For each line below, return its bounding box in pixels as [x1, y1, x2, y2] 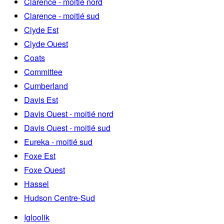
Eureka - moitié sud [24, 136, 92, 148]
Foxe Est [24, 150, 55, 162]
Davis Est [24, 94, 58, 106]
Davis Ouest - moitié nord [24, 108, 113, 120]
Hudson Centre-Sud [24, 192, 95, 204]
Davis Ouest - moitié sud [24, 122, 110, 134]
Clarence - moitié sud [24, 10, 99, 22]
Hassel [24, 178, 49, 190]
